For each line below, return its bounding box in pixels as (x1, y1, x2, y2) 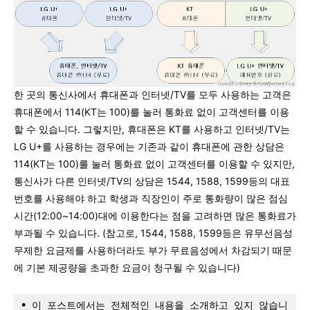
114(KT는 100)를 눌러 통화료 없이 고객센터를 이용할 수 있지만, (14, 157, 295, 170)
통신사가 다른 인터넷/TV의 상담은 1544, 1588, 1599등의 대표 (14, 174, 290, 187)
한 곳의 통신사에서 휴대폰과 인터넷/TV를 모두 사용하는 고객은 (14, 88, 291, 100)
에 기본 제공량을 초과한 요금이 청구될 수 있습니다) (14, 261, 240, 273)
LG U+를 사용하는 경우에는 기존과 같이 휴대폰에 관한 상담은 (14, 140, 284, 152)
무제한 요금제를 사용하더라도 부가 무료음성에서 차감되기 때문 (14, 244, 292, 256)
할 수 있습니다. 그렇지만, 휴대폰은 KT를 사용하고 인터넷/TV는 (14, 122, 290, 135)
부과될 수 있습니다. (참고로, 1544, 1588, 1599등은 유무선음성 (14, 226, 293, 239)
